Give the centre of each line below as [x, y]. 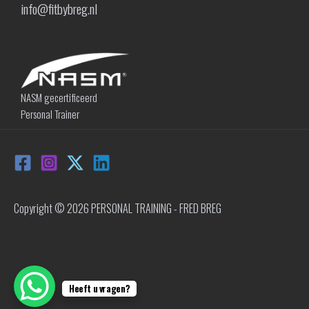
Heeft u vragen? [100, 288]
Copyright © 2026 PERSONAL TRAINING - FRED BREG [118, 208]
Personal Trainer [50, 114]
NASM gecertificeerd [59, 98]
